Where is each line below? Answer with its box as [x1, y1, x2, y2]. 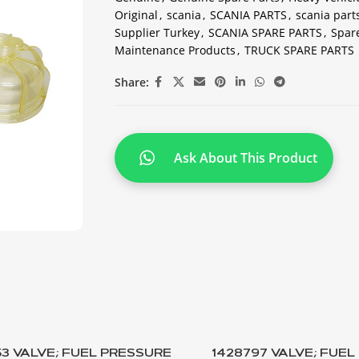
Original [114, 7, 158, 22]
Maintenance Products [114, 42, 236, 58]
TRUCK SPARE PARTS [244, 42, 354, 58]
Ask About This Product [173, 148, 317, 167]
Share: [114, 74, 149, 90]
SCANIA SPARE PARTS [208, 25, 322, 40]
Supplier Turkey [114, 25, 200, 40]
